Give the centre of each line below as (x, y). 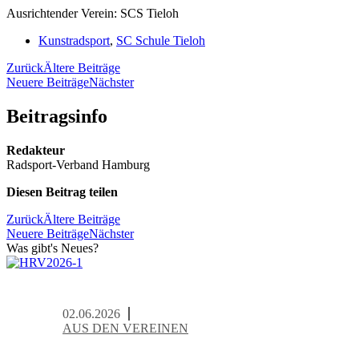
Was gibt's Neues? (52, 248)
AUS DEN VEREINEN (125, 328)
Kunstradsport (74, 40)
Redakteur (36, 150)
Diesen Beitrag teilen (62, 192)
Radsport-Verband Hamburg (78, 164)
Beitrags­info (57, 116)
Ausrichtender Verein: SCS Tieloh (94, 13)
